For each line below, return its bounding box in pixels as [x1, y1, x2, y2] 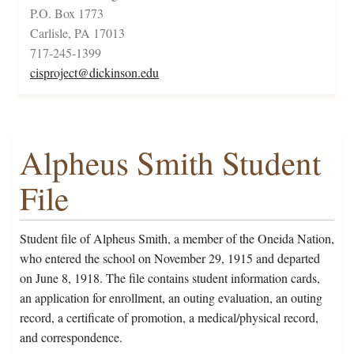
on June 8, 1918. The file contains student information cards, [20, 269, 320, 287]
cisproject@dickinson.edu [30, 64, 159, 81]
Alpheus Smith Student [20, 141, 321, 185]
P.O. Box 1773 [30, 5, 104, 22]
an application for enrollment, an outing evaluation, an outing [20, 289, 322, 307]
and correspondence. [20, 329, 122, 346]
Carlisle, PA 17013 [30, 24, 125, 42]
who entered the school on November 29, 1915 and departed [20, 250, 320, 267]
